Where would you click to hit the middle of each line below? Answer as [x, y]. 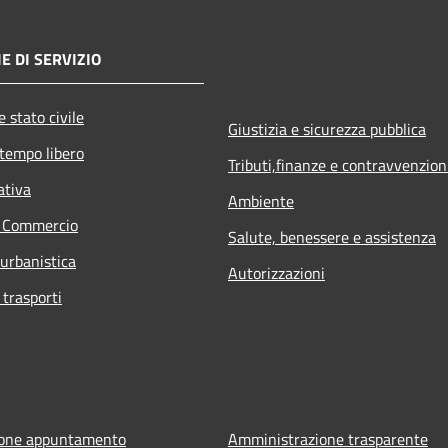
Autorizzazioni [276, 272]
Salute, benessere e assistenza [332, 236]
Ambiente [261, 200]
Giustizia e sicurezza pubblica [327, 128]
